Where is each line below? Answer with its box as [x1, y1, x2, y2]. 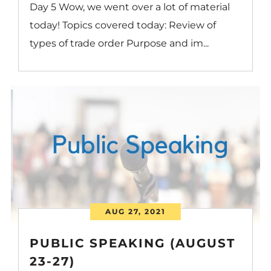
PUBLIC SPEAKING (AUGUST [30, 236, 236, 251]
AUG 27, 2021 [105, 207, 166, 217]
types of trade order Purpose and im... [30, 37, 209, 49]
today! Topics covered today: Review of [30, 19, 217, 31]
